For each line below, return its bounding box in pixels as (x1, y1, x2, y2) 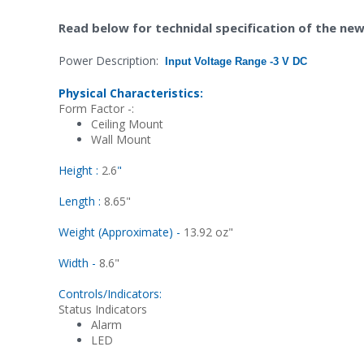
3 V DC (273, 55, 307, 68)
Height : (58, 162, 102, 179)
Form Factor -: (58, 100, 134, 116)
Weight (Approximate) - (58, 224, 184, 240)
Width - (58, 255, 99, 271)
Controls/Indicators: (58, 286, 162, 302)
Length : (58, 193, 104, 210)
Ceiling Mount (91, 115, 163, 132)
